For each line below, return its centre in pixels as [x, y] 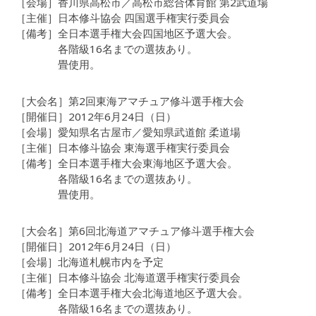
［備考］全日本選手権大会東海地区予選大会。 [127, 163]
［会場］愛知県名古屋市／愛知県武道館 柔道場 [128, 132]
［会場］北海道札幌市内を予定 [90, 262]
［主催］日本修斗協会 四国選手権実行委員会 [123, 18]
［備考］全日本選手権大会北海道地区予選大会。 [132, 293]
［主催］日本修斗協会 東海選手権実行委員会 [123, 148]
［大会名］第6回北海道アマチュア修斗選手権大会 [135, 231]
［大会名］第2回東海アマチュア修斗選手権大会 [130, 101]
